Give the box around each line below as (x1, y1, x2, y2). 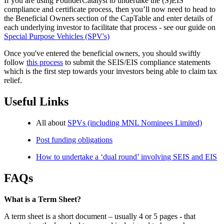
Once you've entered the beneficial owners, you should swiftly (4, 49, 200, 58)
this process (26, 58, 63, 67)
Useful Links (4, 95, 68, 108)
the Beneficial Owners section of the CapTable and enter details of (4, 14, 212, 23)
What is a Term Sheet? (4, 194, 81, 203)
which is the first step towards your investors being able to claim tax (4, 67, 217, 76)
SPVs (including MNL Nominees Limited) (67, 118, 202, 127)
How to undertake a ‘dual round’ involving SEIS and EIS (36, 152, 217, 161)
